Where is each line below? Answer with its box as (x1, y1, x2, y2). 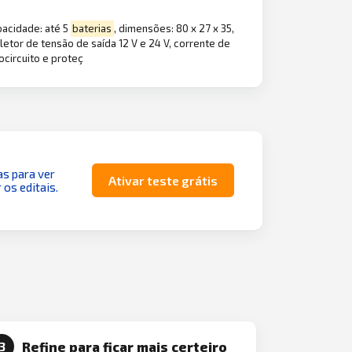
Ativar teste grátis (108, 173, 218, 189)
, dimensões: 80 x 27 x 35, (113, 22, 234, 35)
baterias (72, 22, 112, 35)
